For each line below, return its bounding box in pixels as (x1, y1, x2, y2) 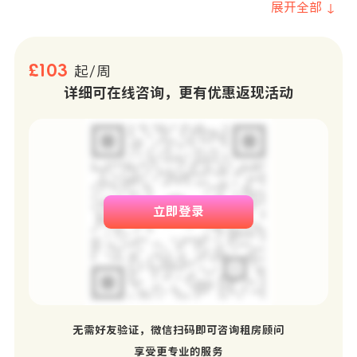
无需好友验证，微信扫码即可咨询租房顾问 (73, 324, 284, 335)
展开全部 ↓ (271, 2, 335, 14)
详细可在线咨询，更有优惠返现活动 (64, 85, 293, 100)
